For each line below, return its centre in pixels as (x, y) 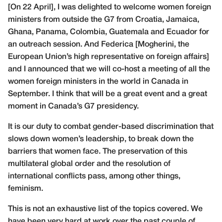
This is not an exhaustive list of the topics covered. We (105, 209)
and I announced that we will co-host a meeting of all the (109, 69)
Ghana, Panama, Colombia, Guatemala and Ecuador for (109, 32)
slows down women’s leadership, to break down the (101, 139)
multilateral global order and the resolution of (89, 164)
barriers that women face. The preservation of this (98, 152)
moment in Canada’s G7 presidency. (73, 107)
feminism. (26, 189)
